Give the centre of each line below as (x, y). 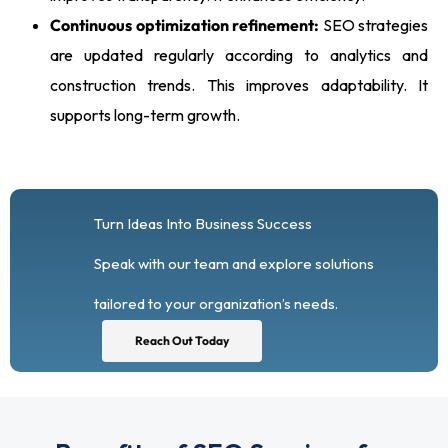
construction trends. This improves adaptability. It (239, 84)
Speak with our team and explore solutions (234, 263)
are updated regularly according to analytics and (239, 54)
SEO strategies (373, 24)
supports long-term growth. (145, 114)
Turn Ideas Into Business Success (203, 223)
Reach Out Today (182, 341)
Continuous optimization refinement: (184, 24)
